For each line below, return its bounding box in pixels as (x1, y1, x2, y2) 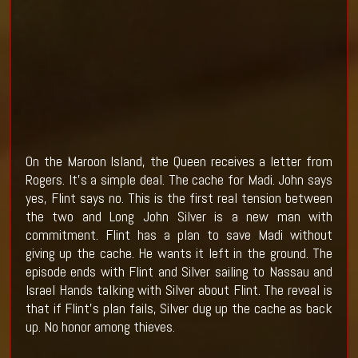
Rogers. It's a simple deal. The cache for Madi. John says (25, 170, 333, 189)
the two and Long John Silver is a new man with (25, 207, 333, 226)
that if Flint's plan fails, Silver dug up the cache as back (25, 299, 333, 318)
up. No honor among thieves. (25, 317, 175, 336)
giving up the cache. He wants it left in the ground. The (25, 244, 333, 263)
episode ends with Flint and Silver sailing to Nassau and (25, 262, 333, 281)
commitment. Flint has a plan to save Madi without (25, 225, 333, 245)
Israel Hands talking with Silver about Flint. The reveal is (25, 280, 333, 300)
